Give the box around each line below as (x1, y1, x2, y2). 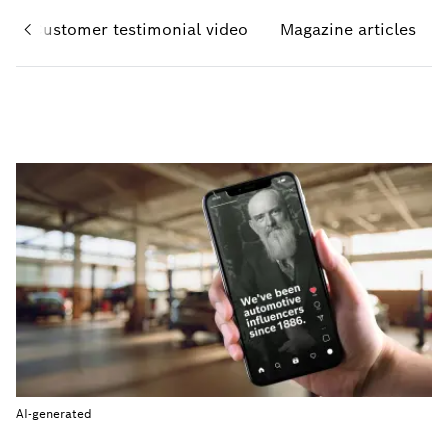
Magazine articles (280, 19, 416, 40)
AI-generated (16, 406, 92, 421)
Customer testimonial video (31, 19, 248, 40)
